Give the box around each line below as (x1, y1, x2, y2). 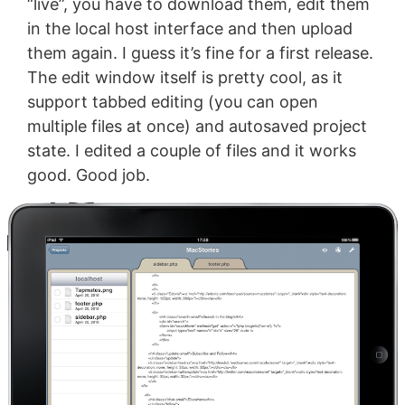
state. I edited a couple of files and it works (26, 141, 356, 161)
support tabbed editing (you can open (26, 92, 318, 112)
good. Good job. (26, 165, 150, 185)
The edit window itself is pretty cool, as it (26, 68, 343, 88)
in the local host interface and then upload (26, 19, 353, 39)
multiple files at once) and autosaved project (26, 117, 367, 137)
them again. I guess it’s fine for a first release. (26, 43, 373, 63)
